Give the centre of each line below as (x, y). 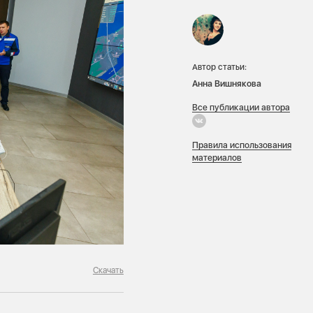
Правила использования (242, 145)
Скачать (108, 270)
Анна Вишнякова (227, 83)
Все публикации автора (241, 107)
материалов (217, 158)
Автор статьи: (219, 67)
